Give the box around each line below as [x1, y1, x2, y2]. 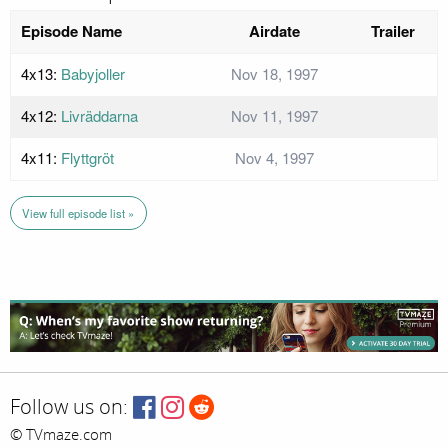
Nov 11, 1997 [230, 105, 318, 127]
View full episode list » [22, 204, 135, 221]
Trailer [370, 20, 415, 43]
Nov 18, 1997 [230, 63, 318, 85]
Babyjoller [61, 63, 125, 85]
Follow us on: [10, 396, 128, 420]
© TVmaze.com [10, 425, 112, 444]
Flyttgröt [61, 147, 114, 169]
